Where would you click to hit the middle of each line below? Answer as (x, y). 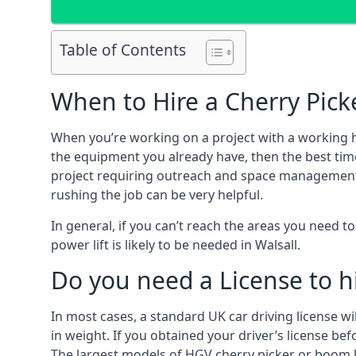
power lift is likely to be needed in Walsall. (176, 245)
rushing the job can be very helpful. (157, 195)
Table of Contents (123, 50)
